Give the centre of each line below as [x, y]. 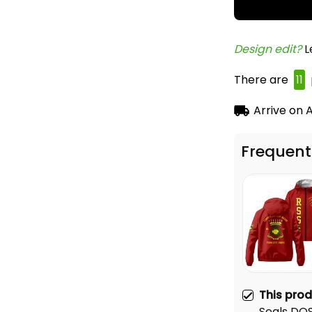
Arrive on [278, 110]
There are [263, 80]
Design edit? [269, 49]
